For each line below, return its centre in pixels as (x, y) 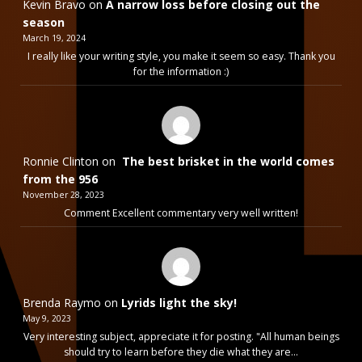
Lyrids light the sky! (179, 302)
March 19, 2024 (54, 38)
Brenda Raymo (62, 302)
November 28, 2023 (63, 194)
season (44, 22)
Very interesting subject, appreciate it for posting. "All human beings (181, 336)
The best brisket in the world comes (227, 161)
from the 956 (60, 179)
